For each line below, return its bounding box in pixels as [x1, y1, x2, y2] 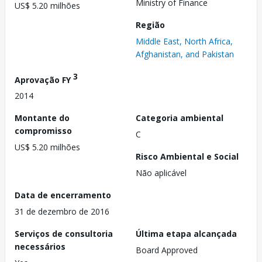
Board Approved [136, 244, 198, 256]
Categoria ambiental [136, 112, 223, 124]
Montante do [15, 112, 70, 124]
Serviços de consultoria [15, 228, 113, 240]
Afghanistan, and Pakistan [136, 48, 234, 60]
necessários [15, 241, 65, 253]
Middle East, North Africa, [136, 35, 233, 47]
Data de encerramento [15, 189, 111, 201]
